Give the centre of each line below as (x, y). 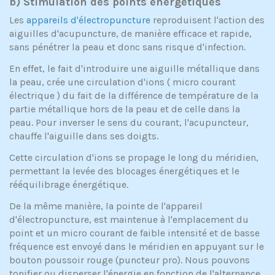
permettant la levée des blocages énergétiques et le (124, 171)
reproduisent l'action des (207, 20)
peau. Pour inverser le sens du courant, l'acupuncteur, (129, 123)
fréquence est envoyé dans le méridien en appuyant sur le (137, 246)
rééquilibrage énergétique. (69, 184)
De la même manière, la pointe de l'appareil (106, 206)
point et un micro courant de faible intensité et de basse (134, 233)
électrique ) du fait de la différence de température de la (134, 96)
